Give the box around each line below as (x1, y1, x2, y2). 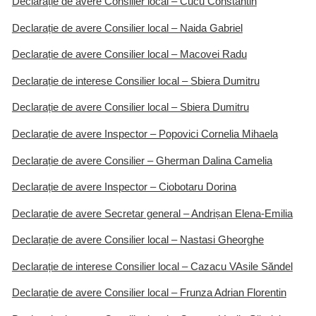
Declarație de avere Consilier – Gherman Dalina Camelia (11, 154, 272, 166)
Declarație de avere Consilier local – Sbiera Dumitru (11, 102, 249, 114)
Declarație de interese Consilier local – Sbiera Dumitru (11, 75, 260, 87)
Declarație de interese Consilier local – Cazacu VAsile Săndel (11, 260, 293, 272)
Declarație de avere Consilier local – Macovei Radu (11, 49, 247, 61)
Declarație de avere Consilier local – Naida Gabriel (11, 22, 243, 34)
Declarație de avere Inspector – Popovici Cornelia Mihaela (11, 128, 278, 140)
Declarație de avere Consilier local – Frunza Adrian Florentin (11, 287, 286, 299)
